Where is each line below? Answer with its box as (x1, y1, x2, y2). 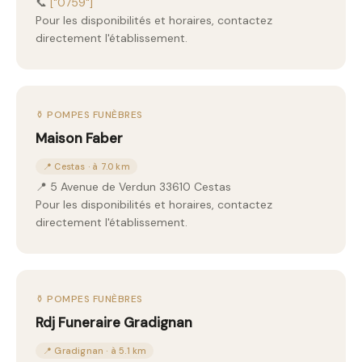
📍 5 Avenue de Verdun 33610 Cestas (36, 179, 231, 194)
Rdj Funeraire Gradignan (36, 314, 192, 331)
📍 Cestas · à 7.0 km (43, 161, 130, 172)
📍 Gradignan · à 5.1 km (43, 345, 147, 356)
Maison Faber (36, 129, 123, 147)
